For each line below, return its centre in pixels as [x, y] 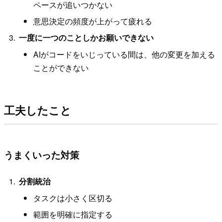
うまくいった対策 [42, 155]
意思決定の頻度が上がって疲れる [93, 21]
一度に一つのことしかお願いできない [86, 38]
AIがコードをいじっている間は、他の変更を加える [124, 54]
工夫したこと [38, 110]
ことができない [61, 67]
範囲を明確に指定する [73, 215]
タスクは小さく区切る [73, 198]
